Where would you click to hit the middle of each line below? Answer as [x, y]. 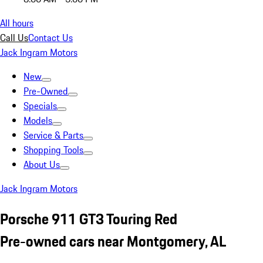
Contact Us [50, 38]
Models [38, 120]
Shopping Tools [53, 150]
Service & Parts [53, 135]
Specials [40, 106]
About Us [42, 164]
